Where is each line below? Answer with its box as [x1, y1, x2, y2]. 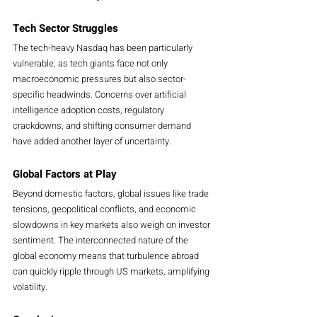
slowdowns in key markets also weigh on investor [13, 217, 212, 231]
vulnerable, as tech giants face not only [13, 56, 170, 70]
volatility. [13, 279, 47, 294]
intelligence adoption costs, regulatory [13, 103, 166, 117]
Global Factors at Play [13, 166, 117, 182]
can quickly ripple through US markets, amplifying [13, 264, 212, 278]
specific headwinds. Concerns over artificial [13, 87, 188, 101]
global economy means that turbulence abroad [13, 248, 201, 263]
